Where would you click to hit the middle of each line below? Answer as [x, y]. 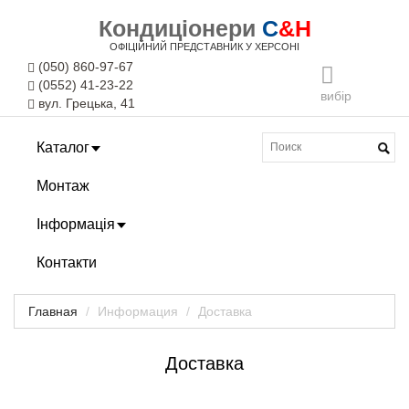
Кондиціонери [177, 28]
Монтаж [63, 185]
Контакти [67, 262]
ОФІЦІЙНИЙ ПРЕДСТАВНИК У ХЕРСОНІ [204, 46]
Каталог [63, 147]
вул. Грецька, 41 [85, 103]
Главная [53, 311]
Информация [138, 311]
